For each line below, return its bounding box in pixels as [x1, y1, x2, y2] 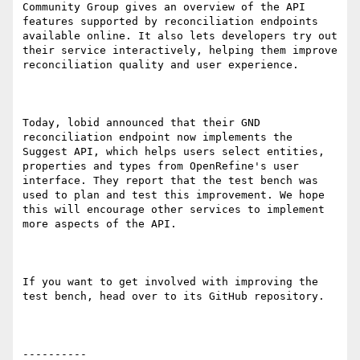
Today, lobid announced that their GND [22, 117, 260, 129]
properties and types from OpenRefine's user [22, 160, 299, 173]
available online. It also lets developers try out [22, 30, 337, 43]
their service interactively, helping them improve [22, 44, 337, 57]
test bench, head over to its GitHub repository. [22, 290, 325, 303]
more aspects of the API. [22, 218, 177, 231]
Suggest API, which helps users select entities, [22, 145, 325, 158]
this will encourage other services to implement [22, 203, 325, 216]
